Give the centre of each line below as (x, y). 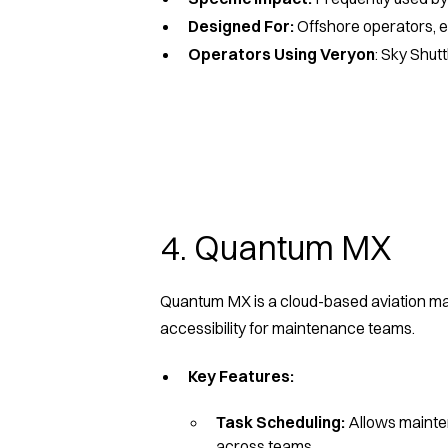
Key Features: (241, 375)
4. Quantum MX (276, 247)
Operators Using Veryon (281, 53)
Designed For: (241, 25)
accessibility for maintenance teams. (287, 327)
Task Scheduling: (280, 421)
